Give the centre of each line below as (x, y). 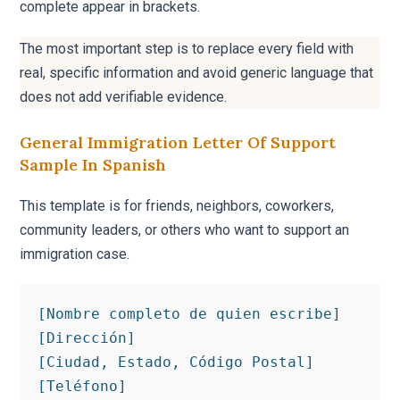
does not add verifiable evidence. (124, 96)
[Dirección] (87, 337)
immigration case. (75, 254)
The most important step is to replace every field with (187, 48)
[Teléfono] (83, 386)
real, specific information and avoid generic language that (197, 72)
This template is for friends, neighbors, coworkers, (177, 205)
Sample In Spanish (93, 164)
